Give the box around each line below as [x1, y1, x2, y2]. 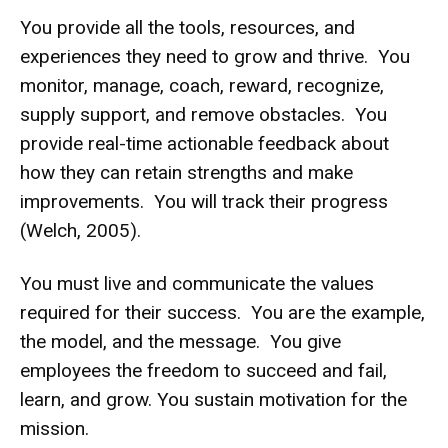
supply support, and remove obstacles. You [20, 102, 387, 126]
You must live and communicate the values [20, 271, 374, 295]
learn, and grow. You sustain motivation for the [20, 387, 407, 411]
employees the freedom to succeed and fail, [20, 358, 387, 382]
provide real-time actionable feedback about [20, 131, 389, 155]
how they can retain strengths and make [20, 160, 353, 184]
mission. [20, 416, 89, 440]
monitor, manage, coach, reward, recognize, [20, 73, 384, 97]
